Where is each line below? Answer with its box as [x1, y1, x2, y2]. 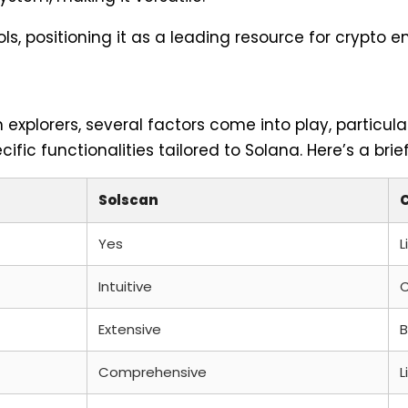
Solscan [98, 189, 158, 209]
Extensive [98, 319, 161, 339]
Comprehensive [98, 362, 207, 382]
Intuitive [98, 276, 152, 296]
